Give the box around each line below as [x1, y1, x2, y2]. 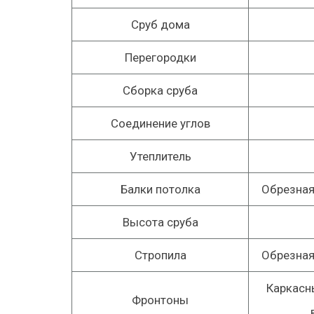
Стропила [134, 248, 186, 262]
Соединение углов [110, 116, 210, 130]
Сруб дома [130, 18, 190, 32]
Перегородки [124, 50, 196, 64]
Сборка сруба [123, 83, 198, 97]
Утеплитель [129, 149, 191, 163]
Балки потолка [120, 182, 200, 196]
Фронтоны [132, 293, 189, 307]
